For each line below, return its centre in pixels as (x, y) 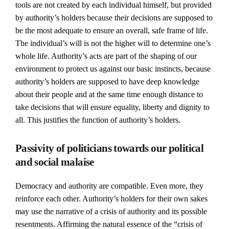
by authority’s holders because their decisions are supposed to (114, 18)
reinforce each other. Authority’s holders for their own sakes (111, 199)
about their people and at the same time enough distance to (109, 94)
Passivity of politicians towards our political (110, 148)
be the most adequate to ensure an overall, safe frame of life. (112, 30)
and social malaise (55, 162)
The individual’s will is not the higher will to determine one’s (113, 43)
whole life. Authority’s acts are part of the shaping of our (106, 56)
